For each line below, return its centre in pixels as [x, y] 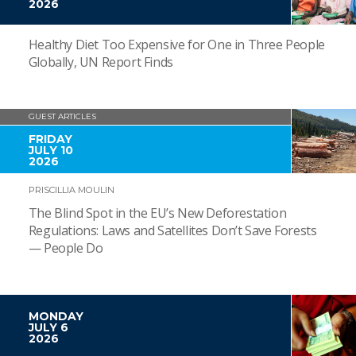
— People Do [66, 248]
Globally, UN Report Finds [101, 62]
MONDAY [56, 317]
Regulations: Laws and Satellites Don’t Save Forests [172, 231]
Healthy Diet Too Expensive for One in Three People [176, 45]
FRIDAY [50, 139]
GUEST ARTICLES [62, 117]
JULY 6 [48, 328]
